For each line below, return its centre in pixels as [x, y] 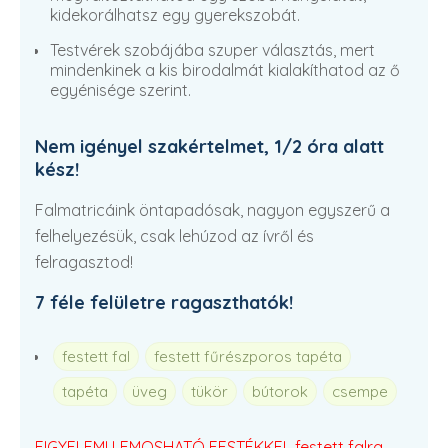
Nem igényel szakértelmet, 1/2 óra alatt [209, 146]
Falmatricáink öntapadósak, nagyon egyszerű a [212, 210]
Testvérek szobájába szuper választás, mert [212, 50]
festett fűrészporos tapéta [248, 356]
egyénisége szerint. [120, 90]
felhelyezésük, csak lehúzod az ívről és [174, 236]
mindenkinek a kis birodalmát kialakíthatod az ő [225, 70]
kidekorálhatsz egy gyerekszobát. [175, 15]
